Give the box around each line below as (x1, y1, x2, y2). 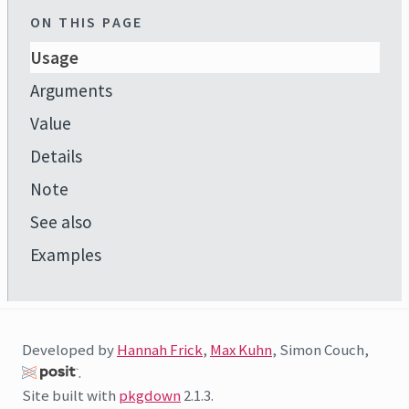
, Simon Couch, (272, 340, 369, 360)
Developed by (22, 340, 117, 360)
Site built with (22, 385, 119, 405)
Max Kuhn (210, 340, 272, 360)
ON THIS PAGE (30, 13, 143, 31)
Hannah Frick (117, 340, 203, 360)
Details (30, 145, 82, 167)
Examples (30, 244, 101, 266)
